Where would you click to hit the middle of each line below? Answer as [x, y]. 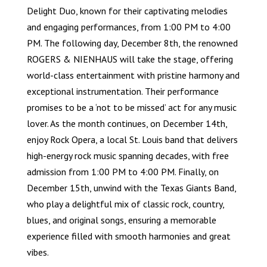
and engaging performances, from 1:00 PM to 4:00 [128, 27]
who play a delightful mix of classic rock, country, [125, 204]
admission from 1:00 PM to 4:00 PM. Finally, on [122, 172]
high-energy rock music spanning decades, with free [128, 156]
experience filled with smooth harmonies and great [128, 236]
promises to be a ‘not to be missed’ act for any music [131, 108]
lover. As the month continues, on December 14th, [127, 124]
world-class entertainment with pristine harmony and [133, 75]
